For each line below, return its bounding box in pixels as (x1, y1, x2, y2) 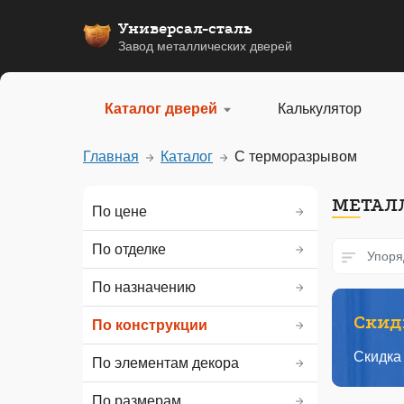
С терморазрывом (234, 147, 357, 165)
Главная (83, 147, 139, 165)
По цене (92, 202, 147, 220)
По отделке (92, 240, 166, 258)
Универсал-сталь (118, 20, 252, 37)
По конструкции (92, 316, 207, 334)
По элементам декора (92, 353, 239, 372)
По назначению (92, 278, 196, 296)
